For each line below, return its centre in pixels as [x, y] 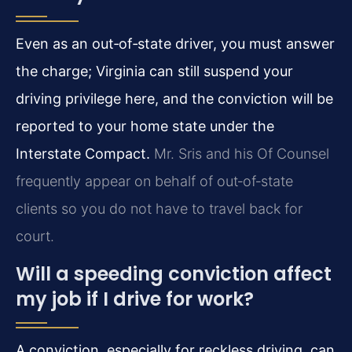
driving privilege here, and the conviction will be [174, 99]
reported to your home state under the [145, 126]
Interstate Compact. [83, 154]
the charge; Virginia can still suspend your [154, 71]
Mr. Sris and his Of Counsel [240, 154]
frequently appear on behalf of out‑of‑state [154, 181]
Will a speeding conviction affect [174, 273]
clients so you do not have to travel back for [159, 209]
